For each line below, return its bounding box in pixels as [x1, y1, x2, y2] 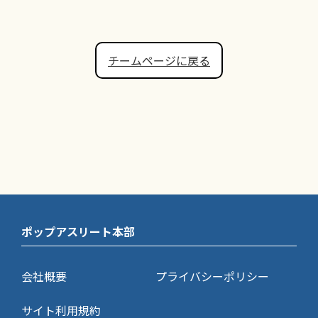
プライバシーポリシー [155, 268, 269, 285]
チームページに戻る [108, 51, 210, 69]
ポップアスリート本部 [21, 223, 135, 241]
